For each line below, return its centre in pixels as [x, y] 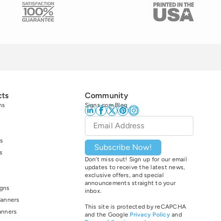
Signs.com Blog [106, 105]
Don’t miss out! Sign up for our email [136, 160]
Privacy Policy [150, 215]
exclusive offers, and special [124, 175]
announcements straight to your [130, 183]
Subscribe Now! [123, 147]
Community [106, 96]
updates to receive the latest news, [135, 167]
